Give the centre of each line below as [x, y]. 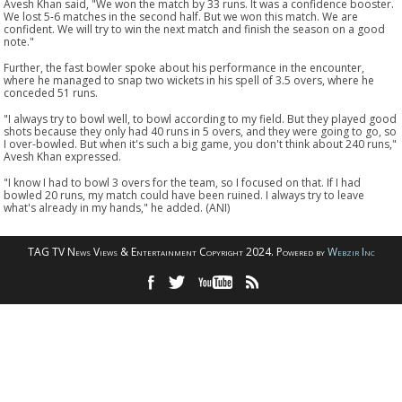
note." [19, 41]
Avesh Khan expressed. [63, 156]
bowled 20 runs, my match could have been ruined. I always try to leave [184, 195]
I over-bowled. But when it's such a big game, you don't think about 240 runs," [201, 144]
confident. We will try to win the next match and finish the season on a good [195, 29]
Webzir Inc [351, 251]
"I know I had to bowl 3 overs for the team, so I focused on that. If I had [183, 182]
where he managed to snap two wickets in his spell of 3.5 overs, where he [189, 80]
